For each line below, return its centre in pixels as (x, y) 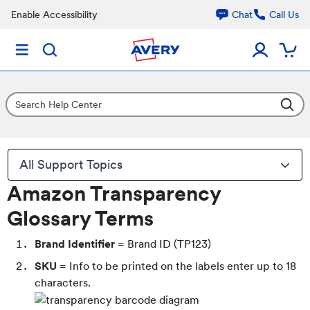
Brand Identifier (75, 244)
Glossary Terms (80, 218)
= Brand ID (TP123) (163, 244)
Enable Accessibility (54, 15)
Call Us (284, 15)
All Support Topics (71, 164)
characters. (63, 283)
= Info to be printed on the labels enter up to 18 (178, 266)
